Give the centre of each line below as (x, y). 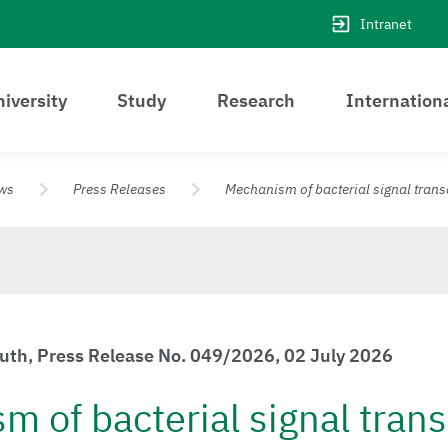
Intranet (386, 23)
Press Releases (119, 189)
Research (256, 100)
